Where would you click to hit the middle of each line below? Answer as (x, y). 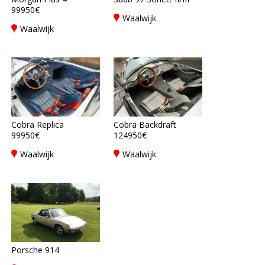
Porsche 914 (35, 250)
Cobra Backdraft (145, 125)
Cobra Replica (38, 125)
